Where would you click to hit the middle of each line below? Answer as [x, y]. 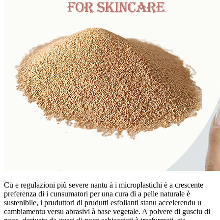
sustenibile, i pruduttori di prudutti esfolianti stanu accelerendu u [103, 202]
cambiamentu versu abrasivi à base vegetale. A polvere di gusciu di [107, 211]
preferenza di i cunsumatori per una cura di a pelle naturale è [97, 193]
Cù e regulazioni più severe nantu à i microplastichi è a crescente [104, 185]
